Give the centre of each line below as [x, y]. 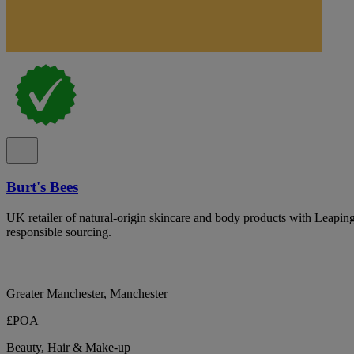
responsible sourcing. [59, 232]
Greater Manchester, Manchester [87, 293]
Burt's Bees [42, 186]
